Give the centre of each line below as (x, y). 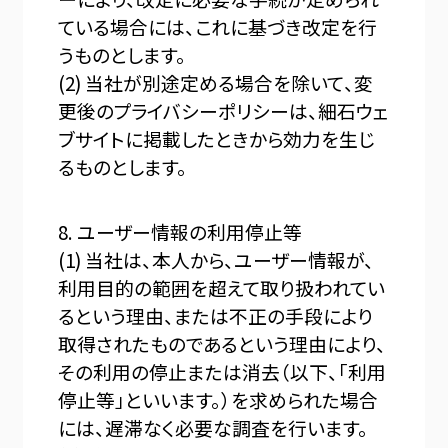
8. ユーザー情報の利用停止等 (180, 232)
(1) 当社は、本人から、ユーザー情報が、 (216, 260)
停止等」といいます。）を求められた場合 (218, 400)
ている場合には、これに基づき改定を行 (218, 26)
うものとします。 (122, 54)
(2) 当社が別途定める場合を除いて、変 (216, 82)
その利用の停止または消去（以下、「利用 (222, 372)
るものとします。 (123, 166)
